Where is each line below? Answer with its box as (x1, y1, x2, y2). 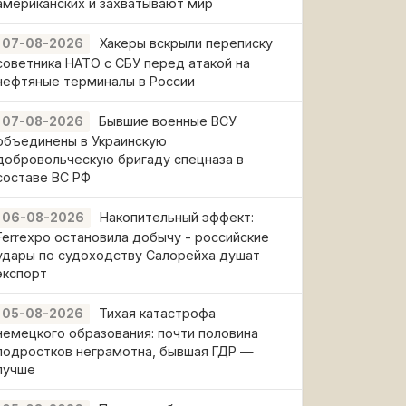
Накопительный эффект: (100, 209, 254, 225)
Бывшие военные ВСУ (99, 113, 237, 129)
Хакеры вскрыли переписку (99, 35, 273, 51)
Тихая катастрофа (99, 305, 216, 321)
